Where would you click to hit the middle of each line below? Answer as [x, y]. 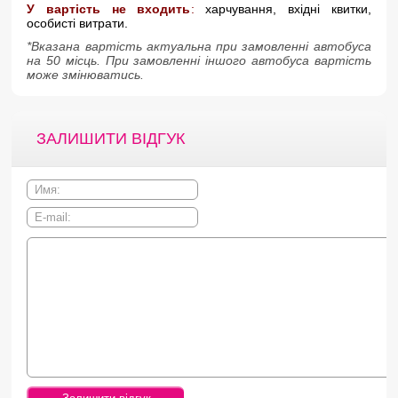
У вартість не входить [109, 9]
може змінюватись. [86, 75]
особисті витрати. [78, 23]
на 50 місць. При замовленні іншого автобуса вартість [199, 60]
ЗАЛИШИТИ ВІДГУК [111, 139]
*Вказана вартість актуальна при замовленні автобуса [199, 46]
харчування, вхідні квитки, [283, 9]
